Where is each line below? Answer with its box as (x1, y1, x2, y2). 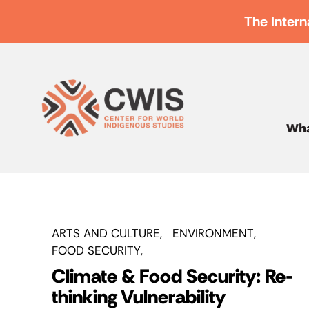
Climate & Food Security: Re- (52, 263, 293, 289)
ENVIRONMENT (172, 226, 254, 241)
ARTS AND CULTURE (52, 226, 160, 241)
